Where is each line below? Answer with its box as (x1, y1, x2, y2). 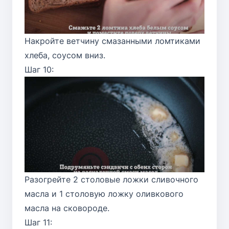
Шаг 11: (25, 217, 52, 228)
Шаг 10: (25, 64, 54, 75)
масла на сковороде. (25, 203, 109, 214)
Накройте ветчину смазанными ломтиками (25, 35, 200, 46)
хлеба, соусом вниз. (25, 50, 105, 60)
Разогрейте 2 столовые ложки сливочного (25, 174, 198, 185)
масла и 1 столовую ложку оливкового (25, 189, 184, 199)
